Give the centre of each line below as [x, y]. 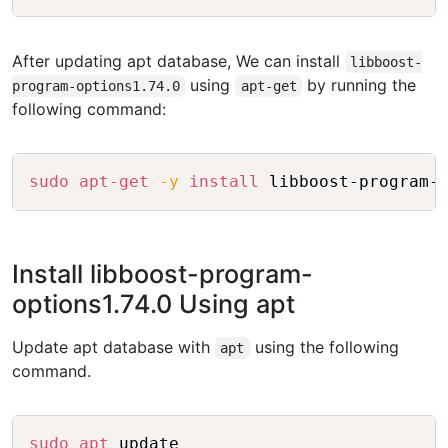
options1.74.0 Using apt [153, 304]
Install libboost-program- [162, 274]
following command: [89, 109]
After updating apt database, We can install [178, 61]
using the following [324, 347]
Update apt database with [113, 347]
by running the [359, 85]
